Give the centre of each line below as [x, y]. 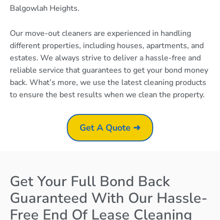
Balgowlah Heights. [45, 9]
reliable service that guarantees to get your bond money [109, 70]
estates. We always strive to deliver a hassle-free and [105, 58]
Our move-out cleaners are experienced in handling [100, 33]
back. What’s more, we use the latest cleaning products [108, 82]
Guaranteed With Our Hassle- [109, 198]
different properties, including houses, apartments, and [107, 45]
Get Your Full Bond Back [90, 181]
